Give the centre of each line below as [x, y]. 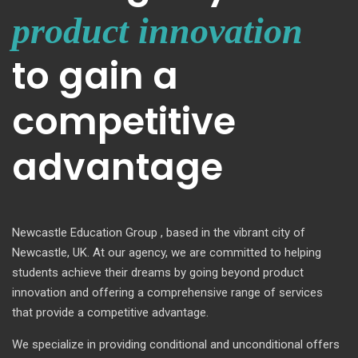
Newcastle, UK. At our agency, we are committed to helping [167, 252]
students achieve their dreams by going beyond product [158, 272]
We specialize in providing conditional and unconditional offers [176, 344]
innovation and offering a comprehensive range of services [167, 292]
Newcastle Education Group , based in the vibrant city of [159, 232]
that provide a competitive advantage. [110, 312]
